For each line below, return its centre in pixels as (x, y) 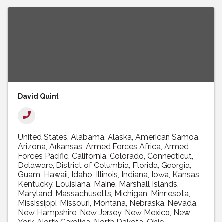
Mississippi (37, 203)
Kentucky (35, 184)
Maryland (35, 193)
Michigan (131, 193)
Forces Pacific (43, 156)
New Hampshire (47, 212)
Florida (145, 165)
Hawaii (56, 174)
